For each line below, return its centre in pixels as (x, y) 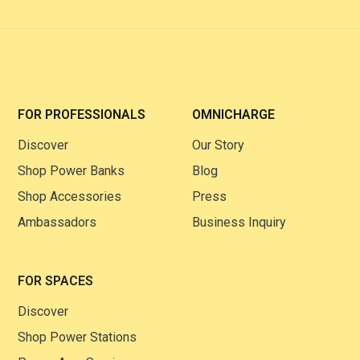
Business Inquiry (239, 222)
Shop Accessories (70, 196)
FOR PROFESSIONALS (82, 115)
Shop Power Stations (78, 337)
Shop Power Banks (72, 171)
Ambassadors (57, 222)
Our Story (218, 145)
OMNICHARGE (233, 115)
